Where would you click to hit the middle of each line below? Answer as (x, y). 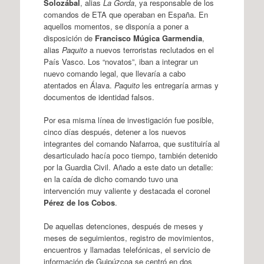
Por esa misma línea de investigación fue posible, (128, 120)
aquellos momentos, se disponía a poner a (116, 26)
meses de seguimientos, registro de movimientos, (128, 237)
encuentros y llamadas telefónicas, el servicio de (127, 249)
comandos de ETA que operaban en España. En (126, 14)
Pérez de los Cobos (79, 202)
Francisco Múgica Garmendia (148, 38)
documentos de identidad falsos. (99, 97)
